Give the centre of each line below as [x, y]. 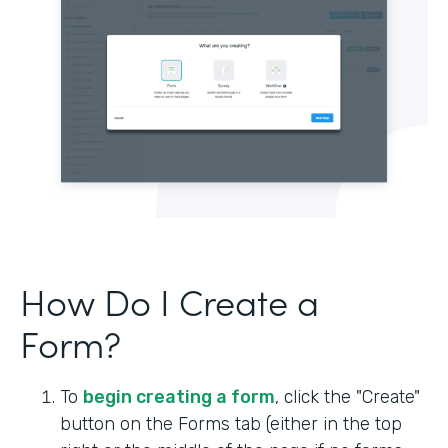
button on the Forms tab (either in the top [231, 423]
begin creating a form [179, 396]
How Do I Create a [169, 300]
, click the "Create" [347, 396]
